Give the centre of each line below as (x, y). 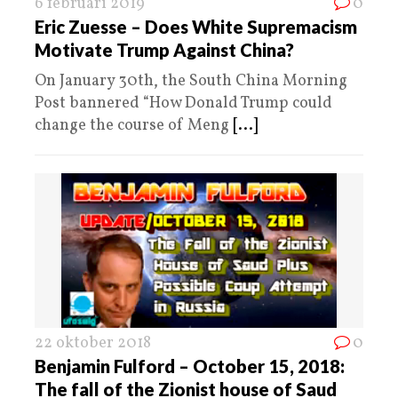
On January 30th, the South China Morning (191, 81)
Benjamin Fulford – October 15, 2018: (190, 366)
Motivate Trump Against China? (164, 49)
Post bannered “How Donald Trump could (183, 103)
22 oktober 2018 (93, 343)
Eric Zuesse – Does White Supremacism (196, 26)
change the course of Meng (134, 125)
